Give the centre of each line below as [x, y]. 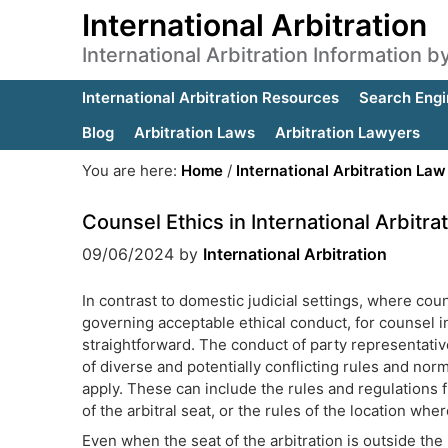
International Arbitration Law [341, 170]
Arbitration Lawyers [347, 132]
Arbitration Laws [194, 132]
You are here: [131, 170]
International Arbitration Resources [210, 97]
